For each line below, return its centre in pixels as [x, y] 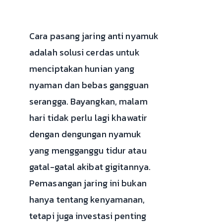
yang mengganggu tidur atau [88, 150]
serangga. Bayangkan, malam [88, 101]
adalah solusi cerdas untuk [84, 52]
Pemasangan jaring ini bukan [88, 183]
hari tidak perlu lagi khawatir [88, 117]
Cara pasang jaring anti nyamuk [94, 36]
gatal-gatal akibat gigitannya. [90, 166]
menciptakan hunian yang [82, 68]
